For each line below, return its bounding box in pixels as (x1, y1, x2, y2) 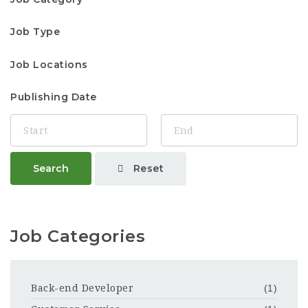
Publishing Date (10, 91, 97, 103)
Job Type (10, 25, 60, 38)
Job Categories (10, 225, 145, 246)
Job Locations (10, 58, 88, 71)
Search (33, 162, 69, 175)
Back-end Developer (31, 282, 133, 294)
